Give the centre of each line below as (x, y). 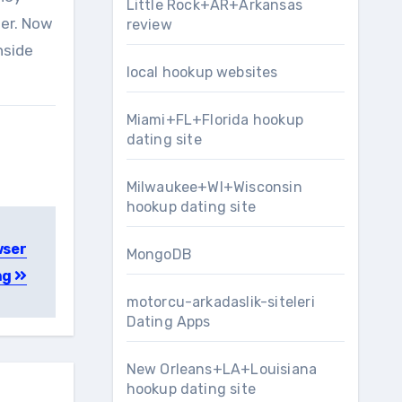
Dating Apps (168, 322)
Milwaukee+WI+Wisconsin (214, 187)
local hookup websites (202, 72)
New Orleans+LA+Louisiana (222, 369)
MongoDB (159, 254)
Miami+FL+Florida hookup (215, 120)
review (149, 25)
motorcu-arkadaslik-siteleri (220, 302)
